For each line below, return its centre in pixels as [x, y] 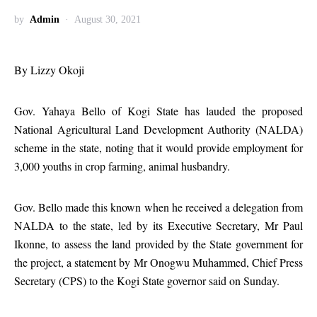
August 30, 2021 [108, 19]
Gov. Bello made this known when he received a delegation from [158, 207]
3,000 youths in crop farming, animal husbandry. [122, 166]
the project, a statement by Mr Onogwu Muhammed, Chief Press [158, 262]
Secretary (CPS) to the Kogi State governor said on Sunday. [147, 281]
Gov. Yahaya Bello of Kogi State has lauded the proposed [158, 111]
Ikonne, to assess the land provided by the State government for [158, 244]
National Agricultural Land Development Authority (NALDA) [158, 129]
